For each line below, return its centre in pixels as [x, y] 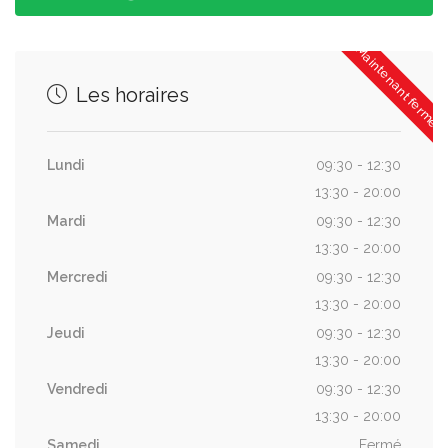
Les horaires [130, 94]
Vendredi [77, 388]
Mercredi [77, 276]
